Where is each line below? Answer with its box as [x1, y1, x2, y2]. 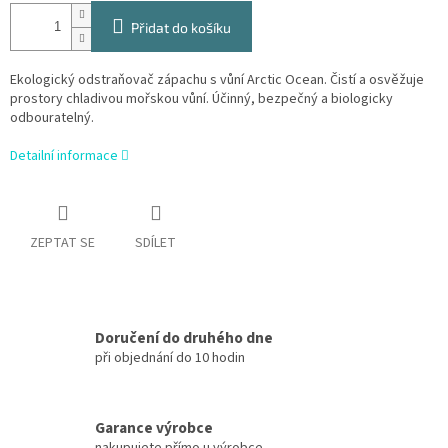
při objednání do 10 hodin [95, 347, 245, 368]
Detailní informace [10, 146, 118, 167]
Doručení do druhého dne [95, 326, 273, 349]
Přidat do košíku [131, 19, 231, 37]
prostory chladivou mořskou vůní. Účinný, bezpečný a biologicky [10, 89, 393, 110]
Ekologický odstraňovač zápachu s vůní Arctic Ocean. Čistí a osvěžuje [10, 70, 424, 91]
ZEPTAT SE [30, 233, 95, 254]
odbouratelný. [10, 108, 94, 129]
